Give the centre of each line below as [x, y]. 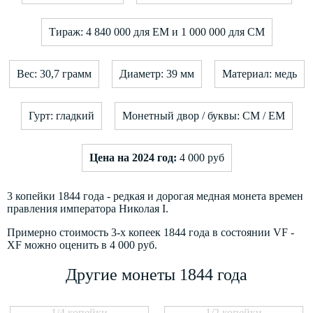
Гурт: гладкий [61, 115]
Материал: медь [259, 73]
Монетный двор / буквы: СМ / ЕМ [203, 115]
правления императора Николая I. [88, 208]
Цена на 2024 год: [133, 157]
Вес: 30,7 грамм [54, 73]
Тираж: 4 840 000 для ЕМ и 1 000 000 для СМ [156, 31]
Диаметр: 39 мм [156, 73]
